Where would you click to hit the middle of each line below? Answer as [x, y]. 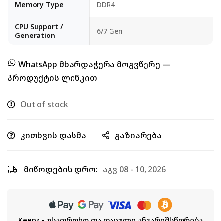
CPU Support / [39, 26]
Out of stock [44, 104]
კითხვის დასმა [53, 135]
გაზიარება [138, 135]
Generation [35, 35]
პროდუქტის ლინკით [52, 78]
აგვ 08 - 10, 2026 [134, 169]
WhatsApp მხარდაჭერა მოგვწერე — [94, 64]
